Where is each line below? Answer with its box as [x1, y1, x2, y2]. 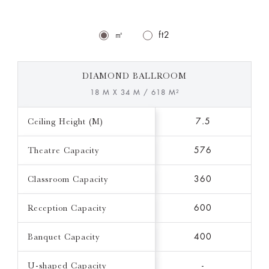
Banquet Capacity [27, 232, 100, 242]
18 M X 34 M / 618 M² [89, 89, 179, 97]
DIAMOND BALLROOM [82, 71, 187, 81]
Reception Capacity [27, 203, 106, 213]
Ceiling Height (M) [27, 116, 103, 127]
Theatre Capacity [27, 145, 99, 156]
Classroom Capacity [27, 174, 108, 184]
